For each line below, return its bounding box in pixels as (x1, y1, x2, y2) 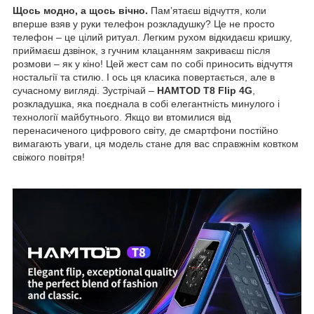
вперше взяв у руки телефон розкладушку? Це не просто (13, 18, 275, 30)
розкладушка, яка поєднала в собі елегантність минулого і (13, 98, 280, 110)
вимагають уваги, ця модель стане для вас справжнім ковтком (13, 138, 299, 150)
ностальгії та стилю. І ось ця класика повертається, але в (13, 71, 275, 83)
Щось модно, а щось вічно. (13, 5, 151, 17)
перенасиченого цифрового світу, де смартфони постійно (13, 125, 278, 137)
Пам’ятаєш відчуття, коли (151, 5, 266, 17)
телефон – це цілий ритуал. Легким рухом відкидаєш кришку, (13, 32, 292, 43)
